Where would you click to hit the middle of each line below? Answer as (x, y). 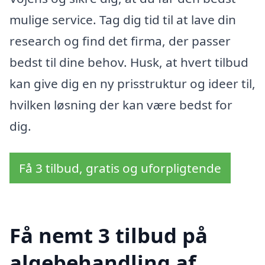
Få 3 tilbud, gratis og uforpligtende (120, 168)
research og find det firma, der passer (120, 41)
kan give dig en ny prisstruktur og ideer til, (132, 83)
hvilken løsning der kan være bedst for (121, 104)
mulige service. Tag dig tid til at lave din (123, 19)
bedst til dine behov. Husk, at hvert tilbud (129, 62)
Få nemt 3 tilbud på (109, 235)
